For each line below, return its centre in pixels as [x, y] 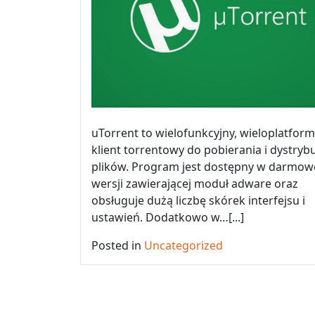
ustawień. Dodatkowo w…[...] [168, 218]
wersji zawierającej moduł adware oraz [195, 184]
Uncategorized [184, 246]
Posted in [118, 246]
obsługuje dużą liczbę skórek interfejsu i [198, 201]
